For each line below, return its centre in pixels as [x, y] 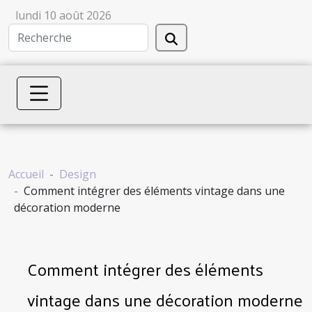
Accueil [26, 174]
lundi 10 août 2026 [63, 15]
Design [78, 174]
